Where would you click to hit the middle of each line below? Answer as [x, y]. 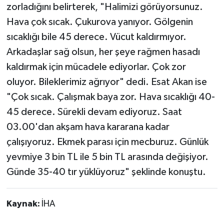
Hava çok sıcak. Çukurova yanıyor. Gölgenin [99, 22]
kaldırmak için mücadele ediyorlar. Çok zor [96, 67]
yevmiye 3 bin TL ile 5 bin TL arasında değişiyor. [107, 157]
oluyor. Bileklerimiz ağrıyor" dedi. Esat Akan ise [106, 82]
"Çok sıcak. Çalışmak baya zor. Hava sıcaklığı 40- [110, 97]
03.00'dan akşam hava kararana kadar [88, 127]
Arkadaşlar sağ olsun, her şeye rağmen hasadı [103, 52]
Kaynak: [24, 204]
